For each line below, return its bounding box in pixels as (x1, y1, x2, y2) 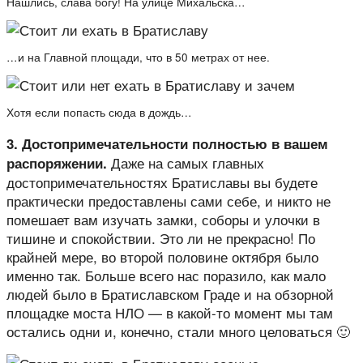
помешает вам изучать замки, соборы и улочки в (6, 208, 320, 229)
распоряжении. (6, 152, 107, 173)
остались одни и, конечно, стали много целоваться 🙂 (6, 320, 350, 341)
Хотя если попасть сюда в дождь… (6, 104, 192, 120)
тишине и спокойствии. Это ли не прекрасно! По (6, 227, 315, 248)
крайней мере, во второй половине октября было (6, 246, 318, 267)
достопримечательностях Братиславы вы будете (6, 171, 318, 192)
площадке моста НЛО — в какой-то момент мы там (6, 301, 333, 322)
